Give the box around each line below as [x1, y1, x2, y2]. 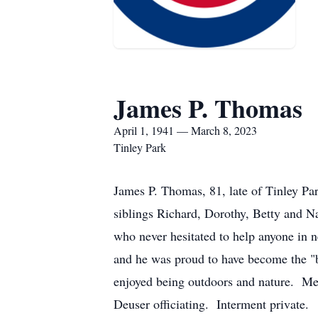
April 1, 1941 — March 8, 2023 [114, 123, 257, 138]
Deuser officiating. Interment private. [114, 295, 309, 312]
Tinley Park [114, 140, 166, 155]
